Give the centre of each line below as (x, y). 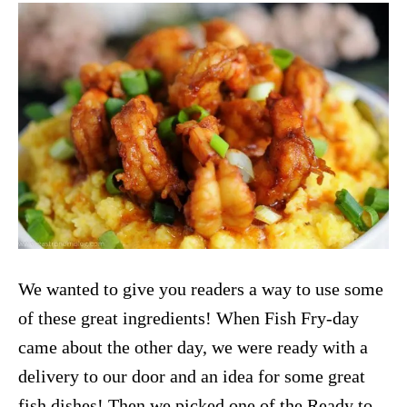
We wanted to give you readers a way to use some (201, 288)
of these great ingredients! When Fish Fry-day (189, 318)
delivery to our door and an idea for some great (192, 376)
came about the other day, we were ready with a (193, 347)
